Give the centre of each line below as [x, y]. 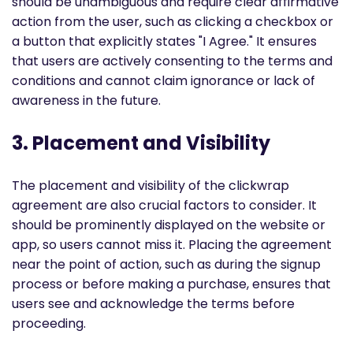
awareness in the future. [86, 100]
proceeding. [49, 323]
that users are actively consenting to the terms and [172, 61]
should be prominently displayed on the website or [169, 225]
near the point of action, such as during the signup [166, 264]
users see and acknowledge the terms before [153, 303]
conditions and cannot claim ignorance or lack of [163, 80]
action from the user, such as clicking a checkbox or [173, 21]
